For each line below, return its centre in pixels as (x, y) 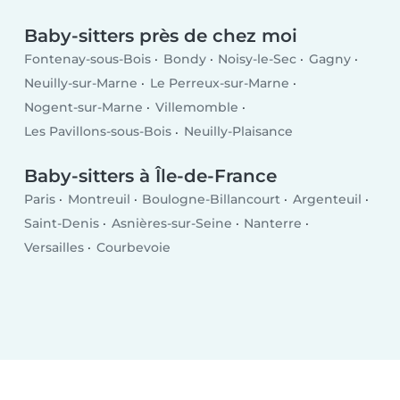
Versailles (54, 248)
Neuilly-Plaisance (238, 132)
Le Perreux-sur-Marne (219, 83)
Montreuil (99, 199)
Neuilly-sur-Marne (81, 83)
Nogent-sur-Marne (84, 108)
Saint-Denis (62, 223)
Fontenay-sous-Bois (88, 59)
